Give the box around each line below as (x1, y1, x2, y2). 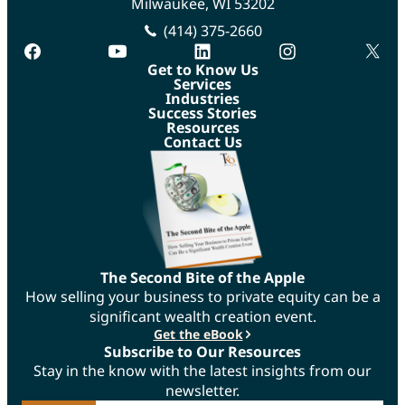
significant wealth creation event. (89, 306, 316, 327)
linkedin (192, 41, 246, 61)
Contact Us (163, 132, 242, 153)
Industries (165, 89, 240, 109)
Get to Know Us (146, 60, 259, 80)
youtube (107, 41, 164, 61)
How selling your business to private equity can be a (24, 287, 381, 307)
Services (174, 74, 231, 95)
